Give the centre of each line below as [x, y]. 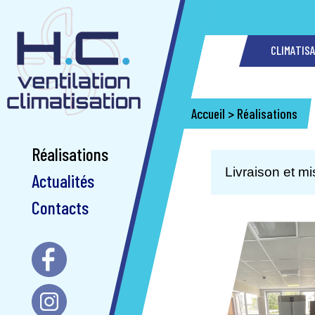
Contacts [60, 207]
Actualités [63, 180]
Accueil [208, 114]
